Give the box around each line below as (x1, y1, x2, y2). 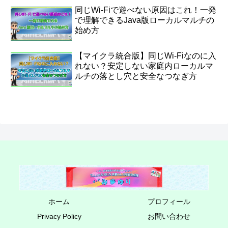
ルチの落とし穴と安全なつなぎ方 (75, 72, 197, 81)
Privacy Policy (37, 212, 81, 220)
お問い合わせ (148, 212, 190, 220)
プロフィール (148, 197, 190, 206)
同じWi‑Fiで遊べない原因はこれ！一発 (75, 5, 217, 14)
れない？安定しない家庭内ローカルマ (75, 62, 214, 71)
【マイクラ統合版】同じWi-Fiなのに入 (75, 51, 217, 61)
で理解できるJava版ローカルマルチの (75, 15, 215, 24)
